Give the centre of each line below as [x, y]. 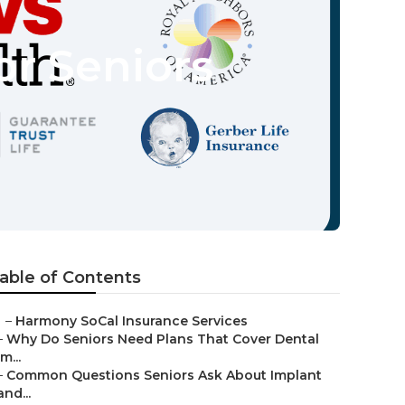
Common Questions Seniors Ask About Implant [164, 375]
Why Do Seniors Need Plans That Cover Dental [163, 339]
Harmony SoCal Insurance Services [132, 321]
